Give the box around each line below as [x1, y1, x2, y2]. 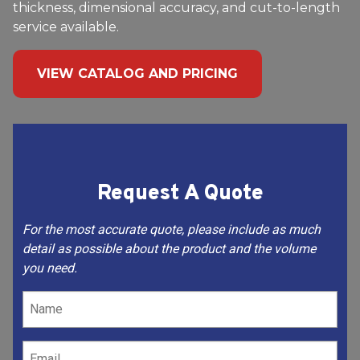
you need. [22, 260, 77, 276]
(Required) [24, 313, 72, 325]
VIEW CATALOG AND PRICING [37, 66, 238, 81]
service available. [13, 19, 119, 35]
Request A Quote [96, 180, 264, 207]
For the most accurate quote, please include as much [22, 221, 321, 237]
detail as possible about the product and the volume [22, 240, 316, 256]
